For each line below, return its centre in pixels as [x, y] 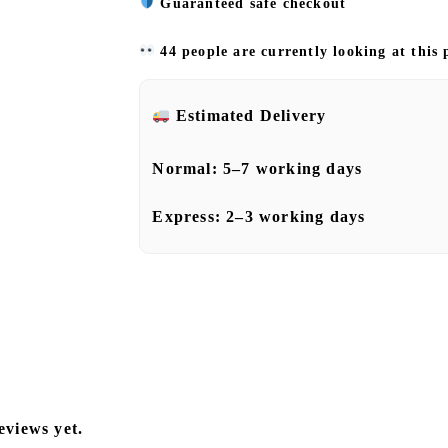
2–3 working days [296, 216]
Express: [189, 216]
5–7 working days [292, 168]
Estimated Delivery [251, 115]
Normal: [187, 168]
